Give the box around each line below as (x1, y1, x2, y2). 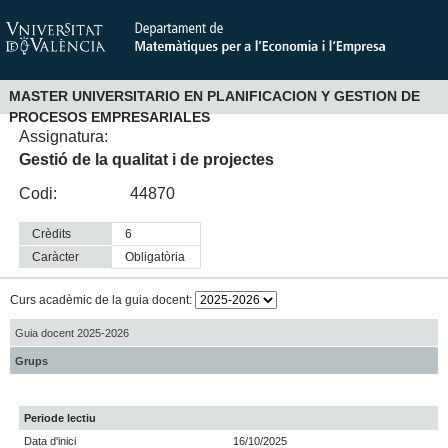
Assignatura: (19, 127, 109, 145)
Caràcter (32, 250, 80, 265)
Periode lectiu (24, 412, 97, 425)
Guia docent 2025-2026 (14, 326, 129, 339)
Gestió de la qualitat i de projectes (19, 150, 275, 168)
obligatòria (134, 250, 186, 265)
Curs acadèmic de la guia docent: (9, 293, 195, 308)
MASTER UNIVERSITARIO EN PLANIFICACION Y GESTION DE (8, 88, 420, 105)
